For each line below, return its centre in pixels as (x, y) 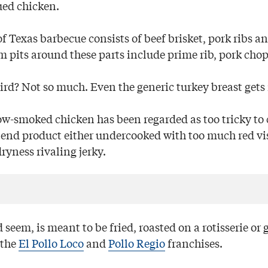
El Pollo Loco (51, 243)
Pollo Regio (137, 243)
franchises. (194, 243)
